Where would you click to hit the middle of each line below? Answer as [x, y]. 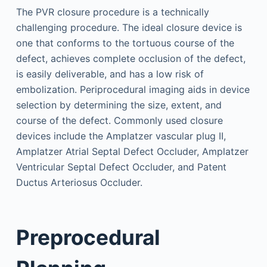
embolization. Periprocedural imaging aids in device [133, 89]
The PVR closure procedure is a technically [112, 12]
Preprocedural [88, 237]
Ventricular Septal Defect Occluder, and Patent [121, 167]
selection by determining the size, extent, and [119, 105]
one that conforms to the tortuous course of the [125, 43]
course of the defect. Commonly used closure [119, 120]
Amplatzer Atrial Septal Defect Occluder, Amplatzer [132, 151]
